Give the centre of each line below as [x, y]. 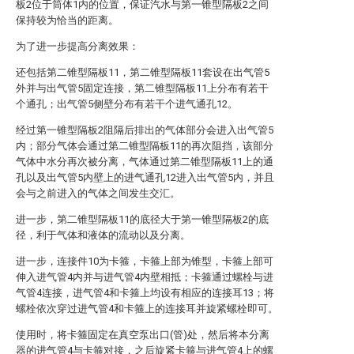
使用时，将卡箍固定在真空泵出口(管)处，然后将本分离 [143, 335]
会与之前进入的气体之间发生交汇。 [98, 193]
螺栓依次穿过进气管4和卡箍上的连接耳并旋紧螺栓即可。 [147, 309]
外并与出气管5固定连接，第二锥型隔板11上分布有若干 [142, 88]
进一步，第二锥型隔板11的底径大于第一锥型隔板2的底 [142, 219]
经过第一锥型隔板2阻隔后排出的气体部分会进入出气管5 [145, 130]
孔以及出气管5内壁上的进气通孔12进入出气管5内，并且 [145, 177]
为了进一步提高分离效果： [77, 46]
